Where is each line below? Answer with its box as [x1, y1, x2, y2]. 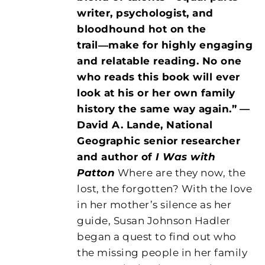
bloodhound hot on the [77, 22, 206, 35]
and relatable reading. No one [77, 54, 242, 67]
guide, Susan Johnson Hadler [77, 214, 231, 227]
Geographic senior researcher [77, 134, 241, 147]
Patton [77, 166, 115, 179]
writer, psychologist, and [77, 7, 214, 19]
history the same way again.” [77, 102, 237, 115]
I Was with [156, 150, 216, 163]
